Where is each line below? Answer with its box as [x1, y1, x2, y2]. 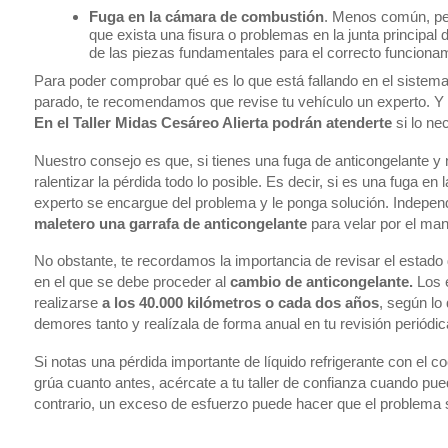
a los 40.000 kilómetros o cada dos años [101, 294, 379, 312]
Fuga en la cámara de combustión [88, 8, 324, 26]
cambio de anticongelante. [229, 273, 413, 291]
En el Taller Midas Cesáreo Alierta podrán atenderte [33, 113, 392, 131]
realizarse [33, 294, 102, 312]
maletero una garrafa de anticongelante [33, 214, 307, 232]
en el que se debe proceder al [33, 273, 230, 291]
